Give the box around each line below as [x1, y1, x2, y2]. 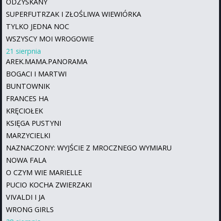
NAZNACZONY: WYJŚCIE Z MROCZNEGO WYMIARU [6, 143, 172, 153]
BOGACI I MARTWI [6, 69, 67, 79]
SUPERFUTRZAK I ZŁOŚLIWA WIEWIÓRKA [6, 9, 141, 19]
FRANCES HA [6, 94, 48, 104]
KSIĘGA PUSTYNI [6, 118, 61, 128]
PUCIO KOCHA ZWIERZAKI [6, 180, 92, 190]
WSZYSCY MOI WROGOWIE [6, 34, 94, 44]
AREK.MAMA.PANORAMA [6, 57, 87, 67]
